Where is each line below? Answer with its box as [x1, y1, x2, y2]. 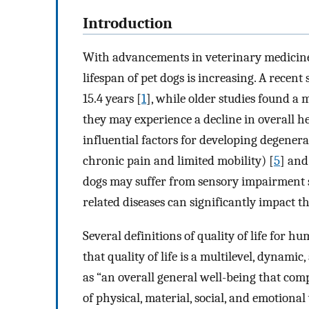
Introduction [83, 14, 172, 33]
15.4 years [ [83, 91, 141, 107]
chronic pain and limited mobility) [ [83, 153, 274, 169]
